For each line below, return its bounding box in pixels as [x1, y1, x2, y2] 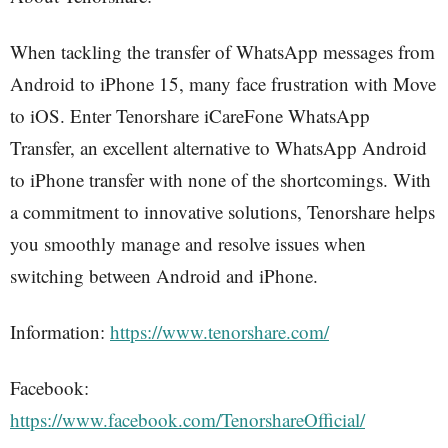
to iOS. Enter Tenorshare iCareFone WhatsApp [10, 103, 370, 128]
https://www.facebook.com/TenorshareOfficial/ [10, 407, 365, 432]
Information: [10, 319, 110, 344]
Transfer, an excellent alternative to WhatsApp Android [10, 135, 427, 160]
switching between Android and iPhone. [10, 263, 318, 288]
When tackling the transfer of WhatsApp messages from [10, 39, 435, 64]
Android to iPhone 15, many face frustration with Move [10, 71, 436, 96]
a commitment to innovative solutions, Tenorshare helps [10, 199, 435, 224]
